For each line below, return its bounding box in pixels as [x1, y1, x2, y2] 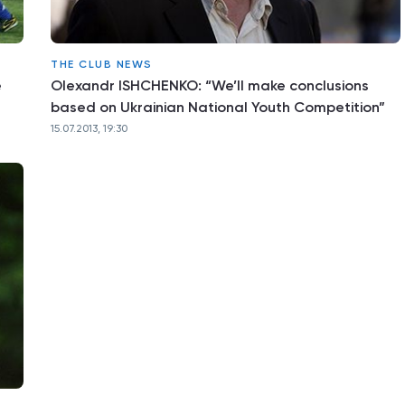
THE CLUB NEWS [51, 58, 153, 71]
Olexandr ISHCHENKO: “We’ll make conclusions [51, 77, 369, 94]
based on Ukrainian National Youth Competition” [51, 99, 385, 116]
